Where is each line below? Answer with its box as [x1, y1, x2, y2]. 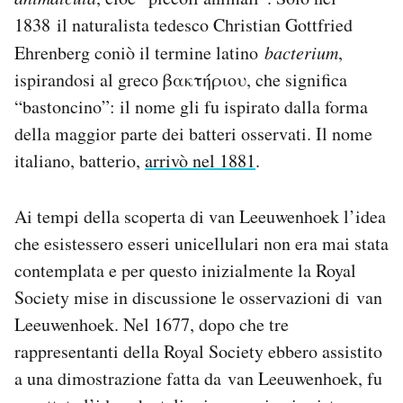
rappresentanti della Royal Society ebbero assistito [14, 339, 382, 364]
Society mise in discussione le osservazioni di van [14, 285, 382, 310]
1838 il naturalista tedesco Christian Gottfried [14, 13, 353, 38]
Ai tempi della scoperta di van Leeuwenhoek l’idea [14, 204, 386, 229]
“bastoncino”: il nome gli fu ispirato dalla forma [14, 94, 368, 120]
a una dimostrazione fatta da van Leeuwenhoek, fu [14, 366, 382, 391]
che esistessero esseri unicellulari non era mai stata [14, 231, 389, 256]
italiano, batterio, [14, 148, 145, 174]
